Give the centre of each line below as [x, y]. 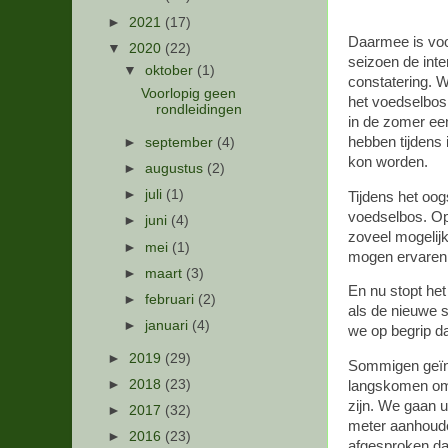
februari [172, 299]
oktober [171, 71]
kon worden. [388, 161]
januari [169, 325]
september [181, 142]
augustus [176, 169]
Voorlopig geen [188, 94]
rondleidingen [198, 110]
